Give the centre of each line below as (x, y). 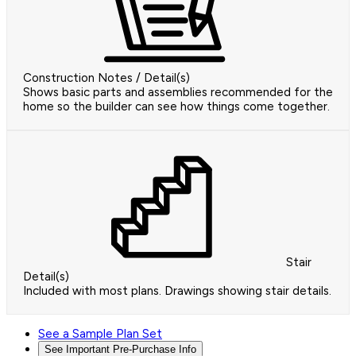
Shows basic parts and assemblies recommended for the (178, 93)
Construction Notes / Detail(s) (106, 78)
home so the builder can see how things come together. (176, 107)
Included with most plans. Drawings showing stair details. (177, 291)
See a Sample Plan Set (100, 334)
